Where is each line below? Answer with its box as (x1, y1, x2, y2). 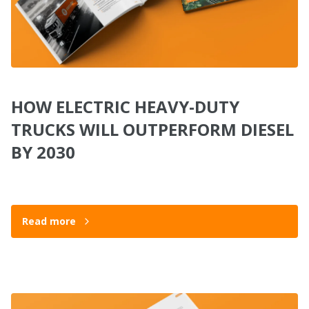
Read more (22, 215, 76, 228)
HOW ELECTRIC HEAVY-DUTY (11, 95, 239, 118)
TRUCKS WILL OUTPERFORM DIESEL (11, 118, 294, 141)
